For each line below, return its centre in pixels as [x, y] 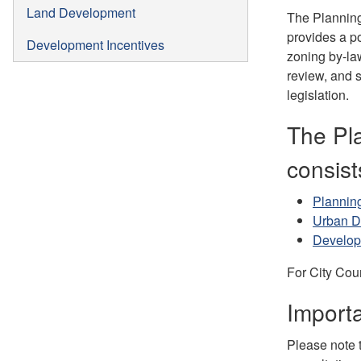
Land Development [81, 12]
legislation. [318, 94]
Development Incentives [95, 44]
